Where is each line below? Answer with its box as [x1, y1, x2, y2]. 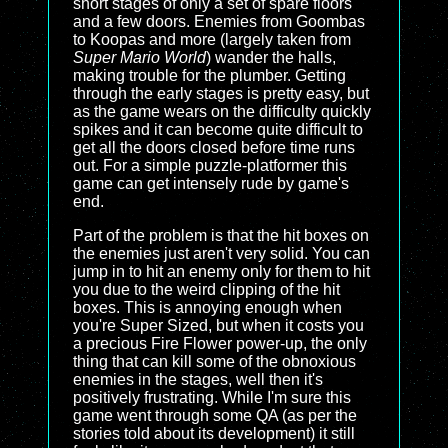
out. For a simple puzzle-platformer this [73, 157, 347, 174]
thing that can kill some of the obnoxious [73, 353, 356, 370]
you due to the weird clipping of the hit [73, 281, 340, 298]
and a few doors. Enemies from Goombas [73, 13, 365, 30]
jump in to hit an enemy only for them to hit [73, 263, 370, 280]
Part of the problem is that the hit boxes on [73, 227, 369, 244]
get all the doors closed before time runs [73, 139, 355, 156]
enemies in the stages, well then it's [73, 371, 323, 388]
